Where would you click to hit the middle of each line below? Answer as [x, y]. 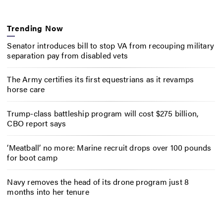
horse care [26, 89]
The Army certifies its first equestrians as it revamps [101, 79]
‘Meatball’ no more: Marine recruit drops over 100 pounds [109, 147]
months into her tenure [48, 191]
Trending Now [35, 28]
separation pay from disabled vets [67, 55]
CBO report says [37, 123]
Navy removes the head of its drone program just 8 [98, 181]
